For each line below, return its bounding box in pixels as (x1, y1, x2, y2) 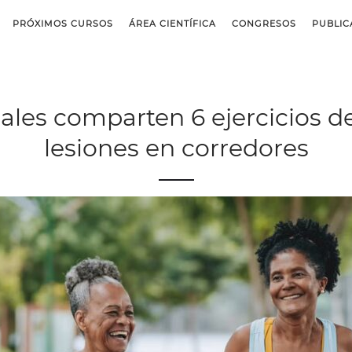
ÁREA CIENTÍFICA (129, 17, 216, 29)
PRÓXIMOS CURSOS (13, 17, 113, 29)
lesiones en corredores (43, 134, 309, 163)
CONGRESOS (232, 17, 296, 29)
